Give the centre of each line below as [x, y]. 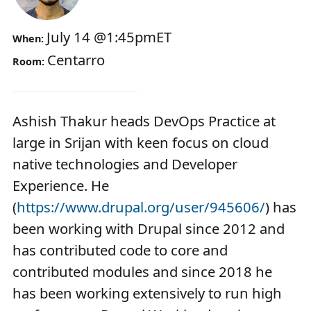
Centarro [76, 60]
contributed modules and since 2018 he [142, 272]
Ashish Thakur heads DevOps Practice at [144, 121]
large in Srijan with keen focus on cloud [141, 143]
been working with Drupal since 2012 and [149, 229]
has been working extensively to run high [147, 293]
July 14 [68, 37]
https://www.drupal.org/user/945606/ [141, 207]
